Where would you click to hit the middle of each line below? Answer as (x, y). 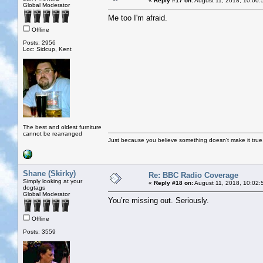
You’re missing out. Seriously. (159, 200)
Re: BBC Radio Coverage (193, 175)
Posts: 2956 (39, 42)
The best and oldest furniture (62, 127)
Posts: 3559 (39, 231)
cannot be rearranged (53, 133)
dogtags (34, 187)
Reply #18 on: (173, 183)
